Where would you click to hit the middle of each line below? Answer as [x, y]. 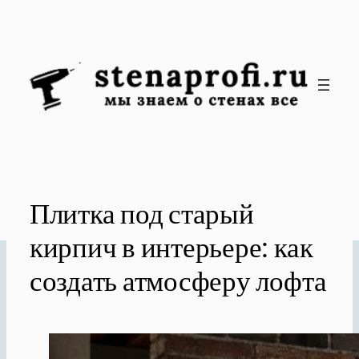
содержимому [43, 56]
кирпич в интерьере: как [171, 246]
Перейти [29, 16]
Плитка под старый [141, 212]
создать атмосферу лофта [178, 280]
